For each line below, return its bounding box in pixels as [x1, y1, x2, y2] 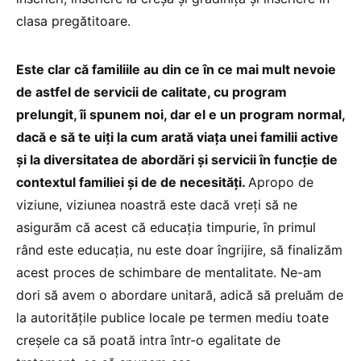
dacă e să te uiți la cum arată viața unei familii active [16, 129, 338, 146]
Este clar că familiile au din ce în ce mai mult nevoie [16, 61, 336, 78]
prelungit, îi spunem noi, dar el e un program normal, [16, 106, 345, 123]
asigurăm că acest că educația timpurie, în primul [16, 219, 316, 236]
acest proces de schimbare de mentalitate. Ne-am [16, 264, 322, 281]
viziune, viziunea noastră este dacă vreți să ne [16, 197, 297, 214]
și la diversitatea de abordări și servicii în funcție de [16, 151, 338, 168]
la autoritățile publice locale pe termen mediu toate [16, 309, 329, 326]
